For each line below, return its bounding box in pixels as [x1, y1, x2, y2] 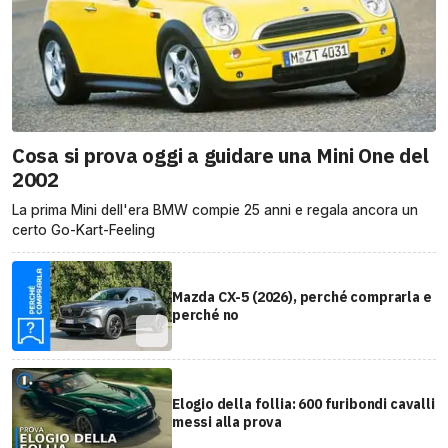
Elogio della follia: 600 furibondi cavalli [171, 394, 435, 413]
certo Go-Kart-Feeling [12, 220, 155, 238]
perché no [171, 305, 240, 324]
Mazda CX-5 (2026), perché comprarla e [171, 287, 432, 306]
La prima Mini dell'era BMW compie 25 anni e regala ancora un [12, 200, 418, 218]
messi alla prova [171, 412, 283, 431]
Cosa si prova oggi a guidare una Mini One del [12, 141, 429, 169]
